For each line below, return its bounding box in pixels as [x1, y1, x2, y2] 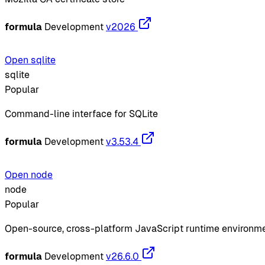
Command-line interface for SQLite [5, 108, 158, 119]
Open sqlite [5, 54, 56, 66]
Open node [5, 169, 53, 180]
